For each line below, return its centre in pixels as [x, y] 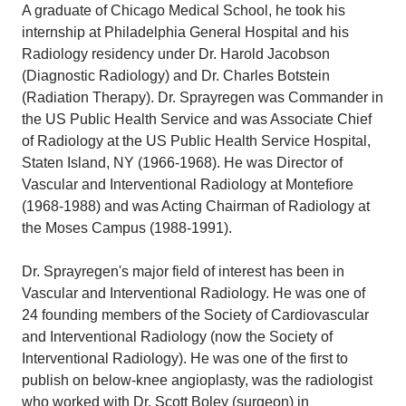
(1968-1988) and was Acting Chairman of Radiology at [196, 206]
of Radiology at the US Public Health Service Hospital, [196, 140]
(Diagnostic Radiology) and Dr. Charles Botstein [176, 75]
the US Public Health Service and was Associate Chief [197, 119]
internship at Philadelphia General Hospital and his [185, 32]
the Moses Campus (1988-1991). [127, 227]
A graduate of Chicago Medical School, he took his [184, 10]
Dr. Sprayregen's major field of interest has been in [183, 271]
